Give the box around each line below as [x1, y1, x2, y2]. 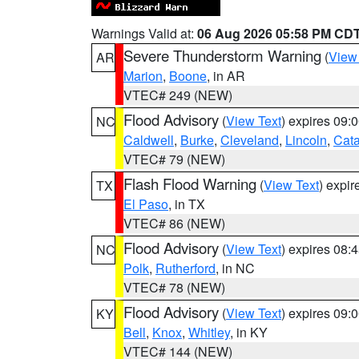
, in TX [168, 195, 205, 213]
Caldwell [123, 131, 174, 149]
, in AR [207, 67, 245, 85]
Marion [123, 67, 163, 85]
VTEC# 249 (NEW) [123, 86, 232, 104]
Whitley [188, 323, 230, 341]
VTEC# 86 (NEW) [123, 214, 225, 232]
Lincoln [285, 131, 327, 149]
